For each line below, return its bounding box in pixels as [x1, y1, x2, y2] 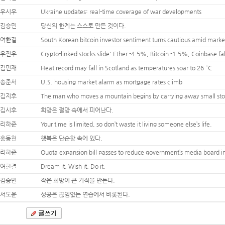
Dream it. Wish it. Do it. [41, 163, 105, 170]
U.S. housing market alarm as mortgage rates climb [41, 78, 182, 85]
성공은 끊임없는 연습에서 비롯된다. [41, 191, 130, 198]
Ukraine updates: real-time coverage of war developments [41, 8, 201, 15]
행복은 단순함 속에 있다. [41, 135, 102, 142]
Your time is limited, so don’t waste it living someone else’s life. [41, 121, 212, 128]
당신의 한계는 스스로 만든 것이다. [41, 22, 126, 29]
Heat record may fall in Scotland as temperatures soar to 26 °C [41, 64, 212, 71]
